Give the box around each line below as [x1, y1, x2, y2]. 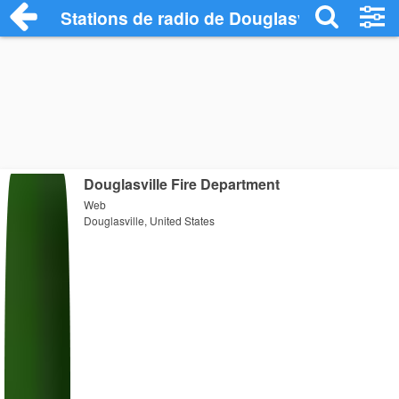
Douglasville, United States [84, 213, 216, 229]
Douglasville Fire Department [84, 174, 281, 194]
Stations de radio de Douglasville [61, 5, 331, 30]
